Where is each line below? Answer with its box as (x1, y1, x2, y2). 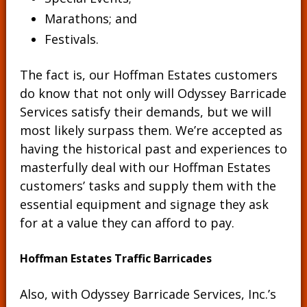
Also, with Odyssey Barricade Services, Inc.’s (19, 286, 276, 302)
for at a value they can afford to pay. (19, 214, 234, 231)
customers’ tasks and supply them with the (19, 177, 276, 194)
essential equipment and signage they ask (19, 196, 269, 212)
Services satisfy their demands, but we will (19, 103, 271, 120)
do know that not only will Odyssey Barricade (19, 85, 286, 101)
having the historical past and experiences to (19, 140, 287, 157)
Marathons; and (44, 10, 137, 27)
